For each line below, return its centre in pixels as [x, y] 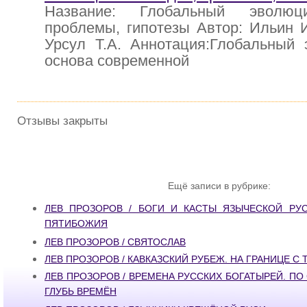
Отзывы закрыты [62, 121]
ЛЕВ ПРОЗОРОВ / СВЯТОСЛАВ [115, 242]
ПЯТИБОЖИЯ [76, 224]
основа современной [117, 61]
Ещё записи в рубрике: [219, 186]
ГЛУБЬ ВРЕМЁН [81, 292]
